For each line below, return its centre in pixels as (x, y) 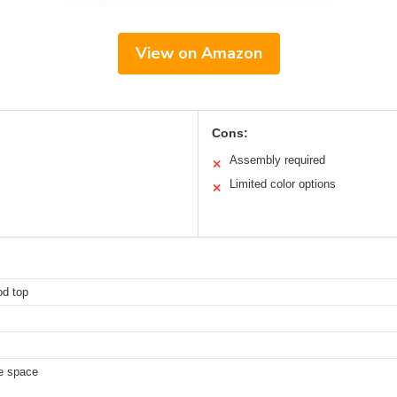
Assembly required (277, 160)
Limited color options (283, 184)
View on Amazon (198, 54)
